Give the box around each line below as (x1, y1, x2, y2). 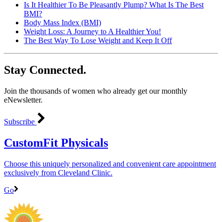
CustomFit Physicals (4, 136, 108, 150)
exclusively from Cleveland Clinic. (4, 168, 112, 177)
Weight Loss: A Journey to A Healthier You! (24, 27, 161, 36)
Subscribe (4, 117, 37, 126)
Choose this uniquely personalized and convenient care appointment (4, 160, 216, 168)
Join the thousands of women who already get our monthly (4, 87, 187, 96)
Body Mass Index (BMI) (24, 18, 101, 27)
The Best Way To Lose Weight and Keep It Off (24, 36, 172, 45)
